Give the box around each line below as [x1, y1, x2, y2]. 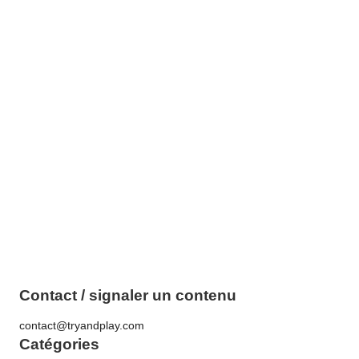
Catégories [19, 335, 99, 353]
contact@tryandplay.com [19, 319, 144, 332]
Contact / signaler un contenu [19, 287, 236, 305]
